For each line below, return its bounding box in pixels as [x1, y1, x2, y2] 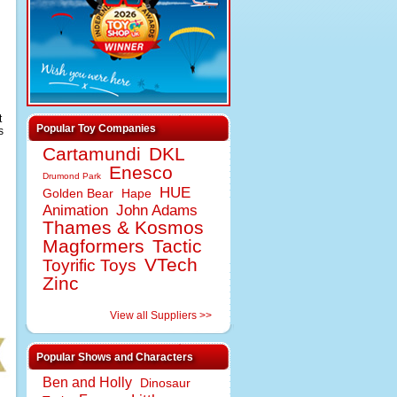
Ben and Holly [43, 375, 132, 390]
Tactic [152, 236, 202, 256]
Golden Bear [43, 187, 113, 200]
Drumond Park [43, 171, 101, 181]
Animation [43, 201, 108, 219]
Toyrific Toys [43, 256, 136, 275]
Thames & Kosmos [43, 217, 204, 237]
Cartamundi [43, 144, 141, 164]
